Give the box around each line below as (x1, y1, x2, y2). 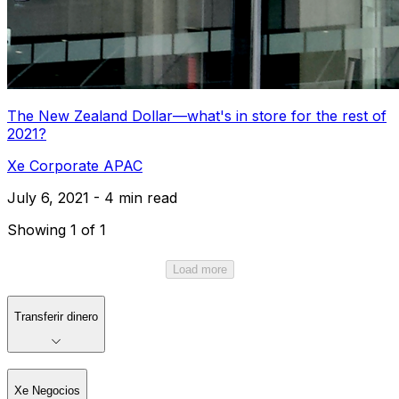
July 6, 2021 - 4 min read (7, 188, 177, 207)
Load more (172, 262, 227, 276)
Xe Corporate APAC (7, 156, 142, 175)
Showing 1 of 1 (7, 220, 106, 239)
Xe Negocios (14, 383, 80, 397)
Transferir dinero (14, 309, 98, 323)
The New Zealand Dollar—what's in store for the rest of (7, 106, 387, 125)
